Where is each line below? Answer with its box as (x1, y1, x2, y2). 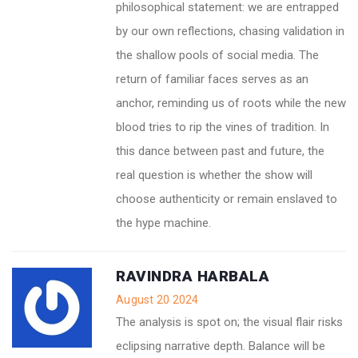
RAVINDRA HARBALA (116, 266, 269, 285)
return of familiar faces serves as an (116, 71, 308, 86)
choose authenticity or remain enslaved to (116, 191, 337, 206)
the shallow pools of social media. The (116, 47, 319, 62)
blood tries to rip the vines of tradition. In (116, 119, 329, 134)
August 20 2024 (116, 292, 199, 306)
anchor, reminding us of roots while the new (116, 95, 346, 110)
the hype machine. (116, 215, 211, 230)
